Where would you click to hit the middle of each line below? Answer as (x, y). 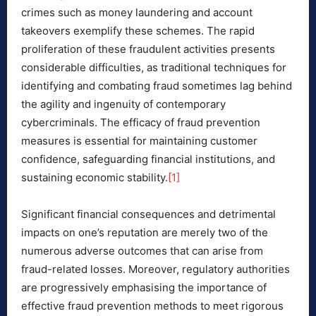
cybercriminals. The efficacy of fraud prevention (141, 123)
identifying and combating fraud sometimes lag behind (157, 86)
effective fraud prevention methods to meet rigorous (152, 306)
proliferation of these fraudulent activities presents (148, 49)
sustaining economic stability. (95, 178)
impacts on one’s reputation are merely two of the (145, 233)
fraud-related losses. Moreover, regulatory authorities (156, 269)
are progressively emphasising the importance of (144, 288)
